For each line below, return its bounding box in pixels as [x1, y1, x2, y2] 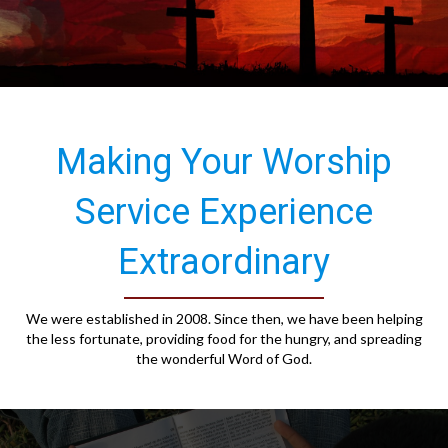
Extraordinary [118, 241, 330, 283]
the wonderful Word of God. [136, 350, 312, 367]
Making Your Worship [56, 141, 392, 183]
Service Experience [75, 191, 373, 233]
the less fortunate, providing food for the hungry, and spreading [26, 330, 422, 347]
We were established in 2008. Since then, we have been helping [25, 310, 423, 327]
